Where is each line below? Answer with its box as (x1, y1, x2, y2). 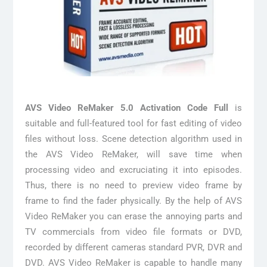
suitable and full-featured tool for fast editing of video (24, 117, 243, 129)
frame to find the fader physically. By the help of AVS (24, 195, 243, 206)
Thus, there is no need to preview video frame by (24, 179, 243, 191)
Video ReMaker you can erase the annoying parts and (24, 210, 243, 222)
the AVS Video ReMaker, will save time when (24, 148, 243, 160)
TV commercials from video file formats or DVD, (24, 226, 243, 237)
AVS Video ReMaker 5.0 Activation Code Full (24, 102, 229, 113)
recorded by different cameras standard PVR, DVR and (24, 241, 243, 253)
